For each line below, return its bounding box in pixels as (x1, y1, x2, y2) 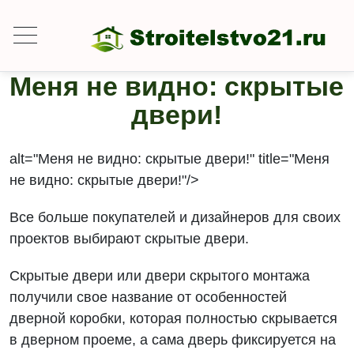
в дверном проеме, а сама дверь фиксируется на (9, 332, 337, 348)
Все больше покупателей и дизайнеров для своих (9, 209, 341, 225)
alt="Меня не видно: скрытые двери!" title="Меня (9, 151, 330, 167)
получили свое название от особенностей (9, 289, 288, 305)
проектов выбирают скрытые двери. (9, 231, 250, 247)
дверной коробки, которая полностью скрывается (9, 311, 338, 326)
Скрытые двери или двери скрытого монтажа (9, 268, 311, 284)
